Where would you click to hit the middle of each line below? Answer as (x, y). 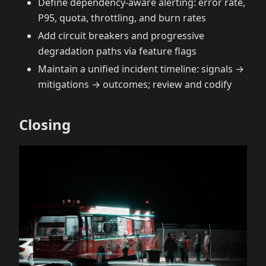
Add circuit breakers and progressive (121, 36)
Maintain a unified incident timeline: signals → (141, 69)
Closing (45, 125)
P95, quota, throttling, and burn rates (122, 18)
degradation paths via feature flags (117, 51)
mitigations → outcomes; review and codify (135, 85)
